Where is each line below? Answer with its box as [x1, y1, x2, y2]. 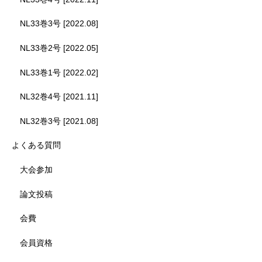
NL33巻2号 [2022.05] [20, 43, 98, 53]
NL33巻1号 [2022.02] [20, 67, 98, 77]
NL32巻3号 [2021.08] [20, 116, 98, 126]
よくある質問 [12, 140, 61, 150]
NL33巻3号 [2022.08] [20, 19, 98, 29]
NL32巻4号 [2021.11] [20, 92, 98, 102]
